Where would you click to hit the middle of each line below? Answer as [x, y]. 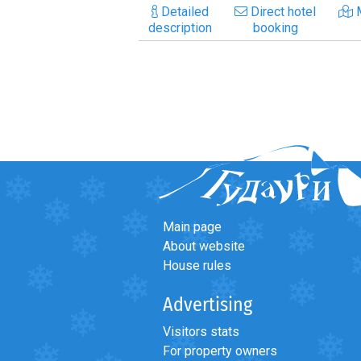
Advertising [207, 304]
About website [204, 246]
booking [275, 27]
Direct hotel [282, 11]
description [180, 27]
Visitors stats [201, 331]
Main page [192, 226]
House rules [197, 265]
